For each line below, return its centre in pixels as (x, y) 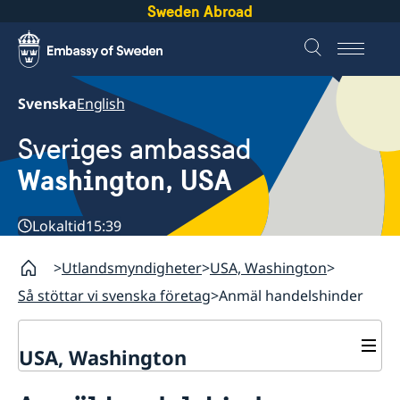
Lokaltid (59, 226)
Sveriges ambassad (134, 150)
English (101, 104)
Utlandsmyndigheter (132, 268)
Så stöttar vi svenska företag (114, 296)
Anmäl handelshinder (291, 296)
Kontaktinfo (63, 382)
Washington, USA (125, 181)
